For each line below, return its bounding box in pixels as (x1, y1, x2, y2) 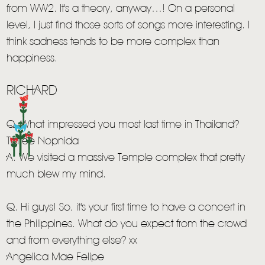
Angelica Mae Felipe (7, 253, 105, 263)
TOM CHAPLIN (70, 193, 120, 201)
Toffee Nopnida (7, 137, 79, 147)
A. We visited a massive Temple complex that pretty (7, 153, 245, 163)
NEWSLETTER (80, 159, 185, 177)
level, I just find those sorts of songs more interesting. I (7, 21, 250, 31)
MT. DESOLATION (135, 193, 195, 201)
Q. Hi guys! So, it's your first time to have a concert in (7, 203, 246, 213)
